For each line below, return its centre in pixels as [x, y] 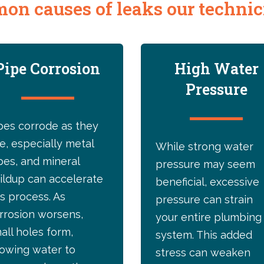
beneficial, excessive [207, 182]
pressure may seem [205, 164]
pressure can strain [204, 200]
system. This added [204, 235]
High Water [216, 69]
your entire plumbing [209, 217]
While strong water [204, 147]
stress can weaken [203, 253]
